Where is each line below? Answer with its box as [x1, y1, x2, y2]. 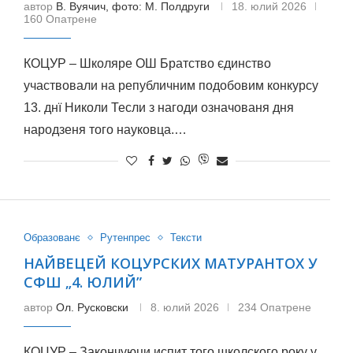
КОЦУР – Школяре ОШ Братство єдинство [23, 57, 271, 70]
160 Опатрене [23, 13, 97, 25]
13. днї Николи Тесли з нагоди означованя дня [23, 101, 294, 114]
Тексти [169, 232, 202, 243]
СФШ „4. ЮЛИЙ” [23, 273, 142, 292]
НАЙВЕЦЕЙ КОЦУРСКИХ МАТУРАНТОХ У [23, 254, 318, 273]
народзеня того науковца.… [23, 123, 187, 136]
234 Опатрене [237, 301, 311, 314]
